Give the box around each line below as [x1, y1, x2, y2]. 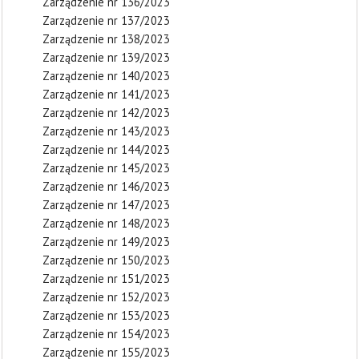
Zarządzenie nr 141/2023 [42, 87, 170, 102]
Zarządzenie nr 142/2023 [42, 105, 170, 120]
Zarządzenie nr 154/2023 [42, 326, 170, 341]
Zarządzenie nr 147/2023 [42, 197, 170, 212]
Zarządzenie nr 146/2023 [42, 179, 170, 194]
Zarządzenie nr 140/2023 [42, 68, 170, 83]
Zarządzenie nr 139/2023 [42, 50, 170, 65]
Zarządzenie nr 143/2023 [42, 123, 170, 139]
